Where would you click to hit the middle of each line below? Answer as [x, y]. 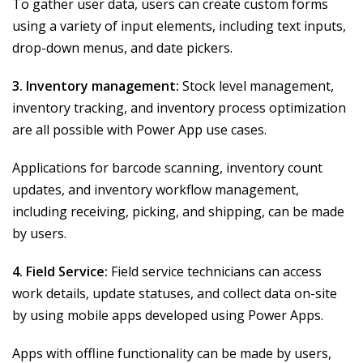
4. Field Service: [60, 272]
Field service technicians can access [215, 272]
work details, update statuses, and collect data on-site [175, 294]
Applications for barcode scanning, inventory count [167, 168]
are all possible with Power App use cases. [139, 130]
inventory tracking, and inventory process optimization [179, 108]
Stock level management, [256, 86]
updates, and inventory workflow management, [156, 190]
